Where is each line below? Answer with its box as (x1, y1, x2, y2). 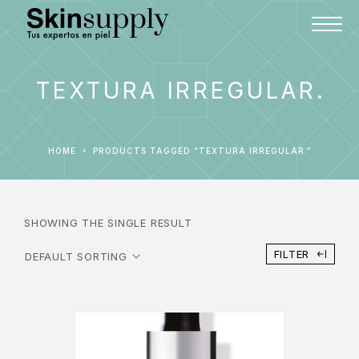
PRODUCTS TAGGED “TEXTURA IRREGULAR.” (98, 146, 312, 155)
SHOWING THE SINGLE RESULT (24, 216, 192, 229)
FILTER (273, 248, 310, 260)
